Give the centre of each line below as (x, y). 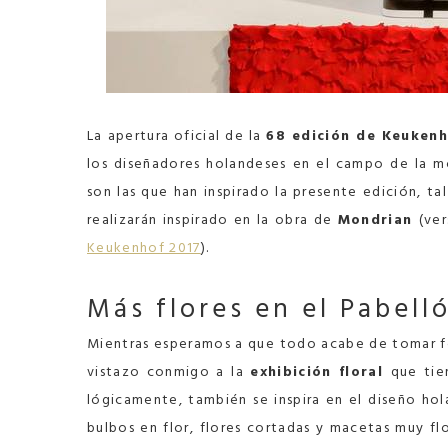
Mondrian (378, 219)
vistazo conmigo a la (169, 371)
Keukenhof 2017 (144, 247)
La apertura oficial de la (177, 135)
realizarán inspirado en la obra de (212, 219)
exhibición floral (320, 371)
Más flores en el (213, 308)
